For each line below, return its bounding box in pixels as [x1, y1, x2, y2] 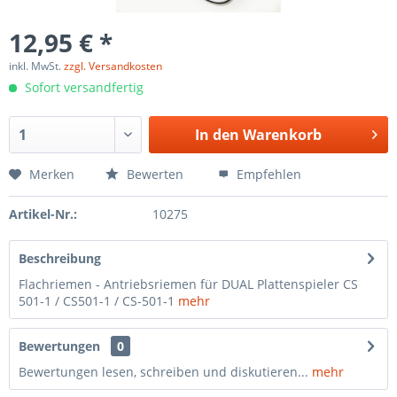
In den [194, 125, 239, 144]
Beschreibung [19, 250, 101, 267]
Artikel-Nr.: [9, 206, 77, 222]
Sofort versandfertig [21, 79, 144, 96]
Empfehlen [233, 166, 301, 183]
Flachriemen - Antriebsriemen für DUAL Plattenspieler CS [19, 276, 358, 292]
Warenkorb [242, 125, 322, 144]
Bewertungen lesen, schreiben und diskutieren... [19, 363, 308, 380]
